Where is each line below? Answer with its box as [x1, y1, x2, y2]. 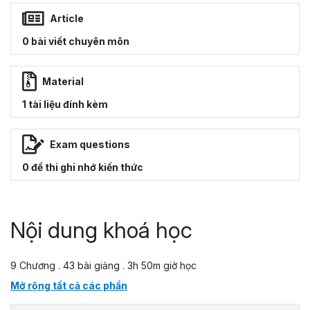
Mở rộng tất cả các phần [10, 279, 127, 291]
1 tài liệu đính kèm [22, 98, 108, 110]
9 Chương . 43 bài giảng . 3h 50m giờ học [10, 259, 197, 271]
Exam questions [50, 138, 130, 151]
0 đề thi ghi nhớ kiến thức [22, 161, 143, 173]
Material [42, 75, 84, 88]
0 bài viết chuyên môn [22, 35, 129, 47]
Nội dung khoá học [10, 216, 192, 244]
